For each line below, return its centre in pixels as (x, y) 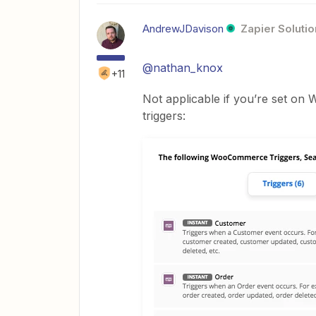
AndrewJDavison (183, 29)
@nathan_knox (183, 68)
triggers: (164, 116)
